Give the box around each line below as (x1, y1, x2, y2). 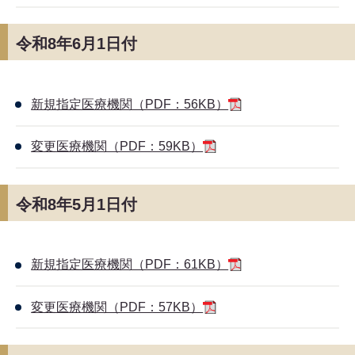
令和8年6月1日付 (16, 35, 137, 53)
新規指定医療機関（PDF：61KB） (31, 258, 229, 272)
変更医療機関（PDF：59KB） (31, 139, 204, 154)
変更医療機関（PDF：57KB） (31, 300, 204, 314)
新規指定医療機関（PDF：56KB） (31, 97, 229, 112)
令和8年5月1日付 (16, 195, 137, 213)
